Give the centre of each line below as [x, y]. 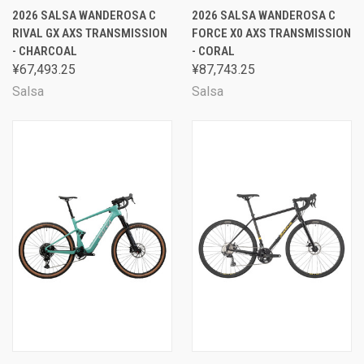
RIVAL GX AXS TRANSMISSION [90, 33]
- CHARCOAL [45, 51]
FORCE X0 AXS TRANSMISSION [271, 33]
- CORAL [213, 51]
